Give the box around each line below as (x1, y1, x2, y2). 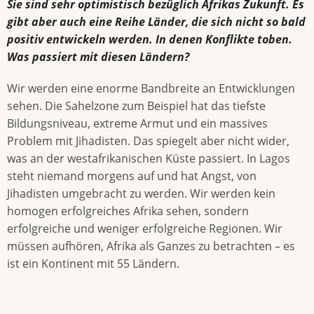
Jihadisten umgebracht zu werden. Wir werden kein (7, 185, 275, 201)
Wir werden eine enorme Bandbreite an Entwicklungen (7, 80, 295, 96)
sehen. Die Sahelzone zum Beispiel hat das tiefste (7, 97, 266, 114)
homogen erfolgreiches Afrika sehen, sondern (7, 203, 249, 219)
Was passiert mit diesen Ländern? (7, 49, 189, 65)
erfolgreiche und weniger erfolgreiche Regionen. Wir (7, 220, 282, 236)
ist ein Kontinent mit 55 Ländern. (7, 255, 179, 271)
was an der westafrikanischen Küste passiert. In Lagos (7, 150, 290, 166)
